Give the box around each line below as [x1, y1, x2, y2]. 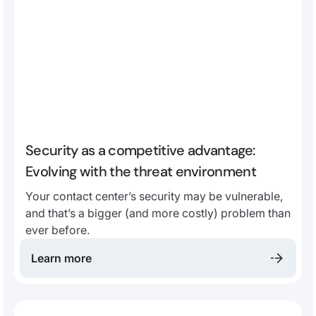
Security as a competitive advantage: [25, 140, 255, 159]
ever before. [25, 222, 90, 237]
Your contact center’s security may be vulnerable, [25, 188, 283, 203]
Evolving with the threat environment [25, 162, 256, 181]
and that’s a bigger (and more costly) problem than [25, 205, 291, 220]
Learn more [31, 250, 92, 265]
